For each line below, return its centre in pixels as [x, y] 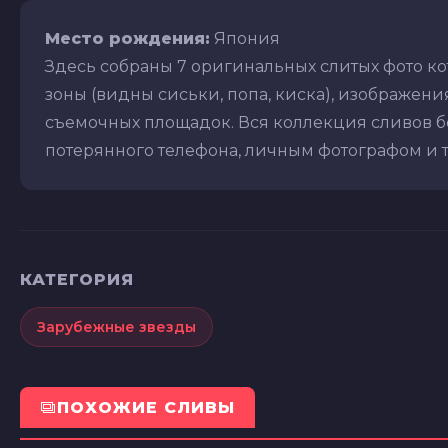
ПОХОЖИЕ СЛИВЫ [146, 408]
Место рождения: [127, 39]
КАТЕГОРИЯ [77, 280]
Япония [245, 39]
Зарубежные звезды [116, 327]
